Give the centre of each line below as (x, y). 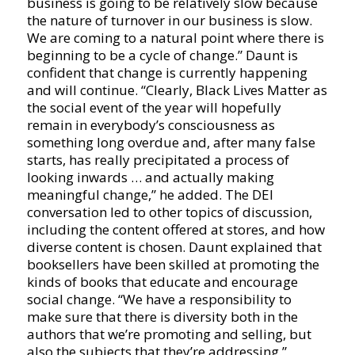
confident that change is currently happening (167, 72)
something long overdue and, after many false (171, 142)
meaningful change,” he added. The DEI (150, 194)
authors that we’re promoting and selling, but (169, 334)
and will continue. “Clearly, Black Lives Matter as (177, 90)
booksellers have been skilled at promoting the (173, 264)
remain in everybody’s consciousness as (151, 124)
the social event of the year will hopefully (154, 107)
